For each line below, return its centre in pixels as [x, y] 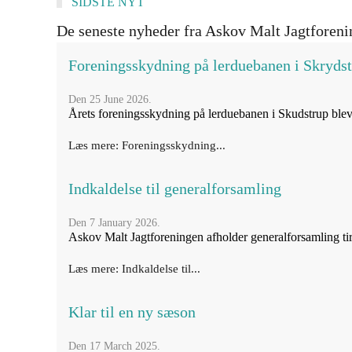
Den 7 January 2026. [114, 223]
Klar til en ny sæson [132, 312]
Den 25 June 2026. [110, 99]
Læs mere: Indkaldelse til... [134, 269]
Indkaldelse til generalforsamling [175, 189]
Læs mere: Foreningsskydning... [147, 145]
